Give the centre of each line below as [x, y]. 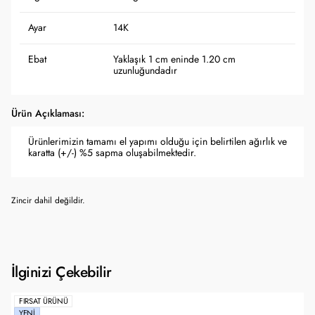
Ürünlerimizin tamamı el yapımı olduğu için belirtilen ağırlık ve [157, 142]
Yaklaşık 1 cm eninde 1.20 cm [175, 59]
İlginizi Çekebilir [62, 272]
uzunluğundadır [146, 71]
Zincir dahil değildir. [48, 200]
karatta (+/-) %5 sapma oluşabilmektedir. [112, 153]
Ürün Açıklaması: [48, 114]
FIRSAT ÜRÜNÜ [43, 301]
